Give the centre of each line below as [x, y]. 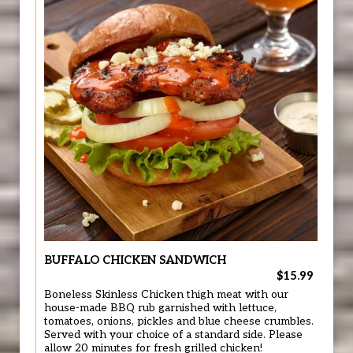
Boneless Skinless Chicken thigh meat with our [166, 295]
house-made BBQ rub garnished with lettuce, [160, 308]
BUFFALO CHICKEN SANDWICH [136, 260]
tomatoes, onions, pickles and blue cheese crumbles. [179, 321]
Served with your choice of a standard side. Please [173, 335]
